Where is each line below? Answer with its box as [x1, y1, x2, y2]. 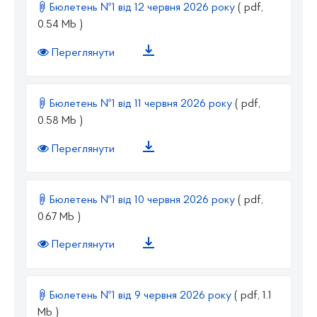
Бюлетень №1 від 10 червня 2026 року [47, 194, 238, 206]
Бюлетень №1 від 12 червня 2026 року [47, 2, 238, 14]
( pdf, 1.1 [234, 290, 272, 302]
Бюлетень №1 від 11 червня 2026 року [47, 98, 235, 110]
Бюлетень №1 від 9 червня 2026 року [47, 290, 234, 302]
